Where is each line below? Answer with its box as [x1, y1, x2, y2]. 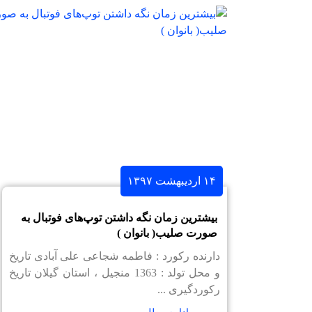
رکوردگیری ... [157, 283, 220, 295]
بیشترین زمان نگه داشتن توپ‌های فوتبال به [21, 212, 217, 224]
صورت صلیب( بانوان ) [117, 227, 217, 239]
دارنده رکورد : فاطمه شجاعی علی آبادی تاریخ [8, 250, 220, 262]
